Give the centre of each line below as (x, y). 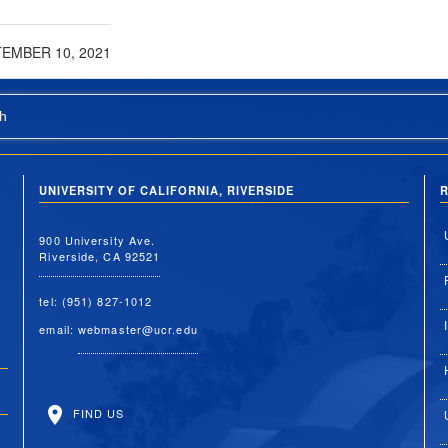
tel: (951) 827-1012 (96, 300)
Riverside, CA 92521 (100, 255)
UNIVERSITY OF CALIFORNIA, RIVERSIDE (167, 190)
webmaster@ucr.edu (138, 328)
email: (59, 328)
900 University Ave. (97, 239)
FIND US (96, 412)
